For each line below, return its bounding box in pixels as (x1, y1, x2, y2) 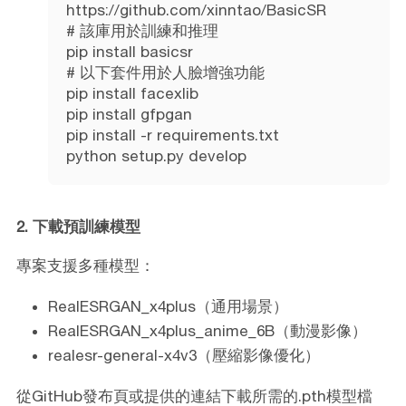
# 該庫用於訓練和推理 (65, 21, 218, 40)
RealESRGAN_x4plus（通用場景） (47, 296, 288, 315)
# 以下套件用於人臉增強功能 (65, 63, 265, 82)
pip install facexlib (65, 83, 198, 102)
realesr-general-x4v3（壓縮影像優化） (47, 345, 320, 364)
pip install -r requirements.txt (65, 125, 279, 144)
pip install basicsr (65, 42, 193, 61)
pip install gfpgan (65, 104, 192, 123)
